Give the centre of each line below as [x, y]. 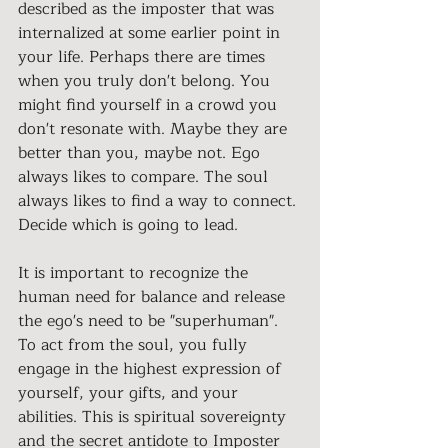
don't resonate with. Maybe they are [155, 128]
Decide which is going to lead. [130, 224]
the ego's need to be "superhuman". [150, 320]
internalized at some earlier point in [151, 32]
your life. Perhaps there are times [144, 56]
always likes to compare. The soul [145, 176]
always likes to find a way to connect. [159, 200]
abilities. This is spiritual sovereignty [154, 416]
